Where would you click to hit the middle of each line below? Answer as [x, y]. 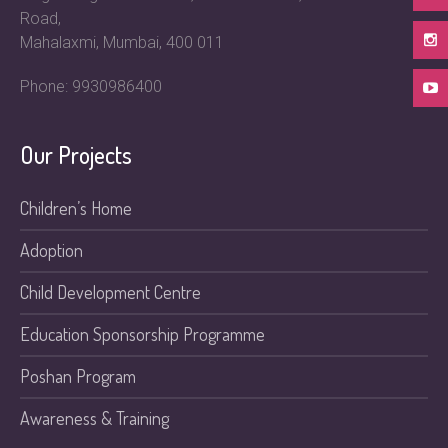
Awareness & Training [95, 418]
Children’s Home [76, 208]
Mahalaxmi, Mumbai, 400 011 [122, 42]
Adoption [52, 250]
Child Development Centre [111, 292]
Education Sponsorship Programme [143, 334]
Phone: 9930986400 [91, 86]
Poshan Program [78, 376]
